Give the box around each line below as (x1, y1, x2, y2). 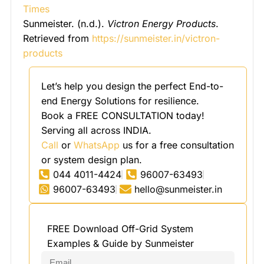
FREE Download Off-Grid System (47, 222, 193, 235)
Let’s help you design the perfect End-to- (41, 80, 223, 92)
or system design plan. (41, 153, 142, 166)
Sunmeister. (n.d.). (23, 17, 107, 29)
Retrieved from (23, 32, 92, 44)
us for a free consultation (120, 138, 234, 151)
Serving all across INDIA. (41, 124, 151, 136)
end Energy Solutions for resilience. (41, 94, 199, 107)
